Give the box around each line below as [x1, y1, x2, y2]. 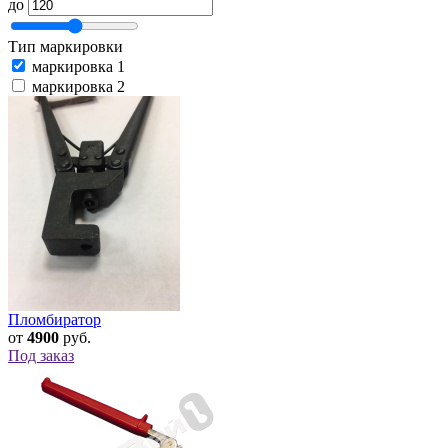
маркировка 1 [32, 58, 125, 76]
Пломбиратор [8, 311, 101, 329]
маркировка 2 [32, 78, 125, 96]
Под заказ [8, 347, 74, 365]
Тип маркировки [8, 38, 123, 56]
